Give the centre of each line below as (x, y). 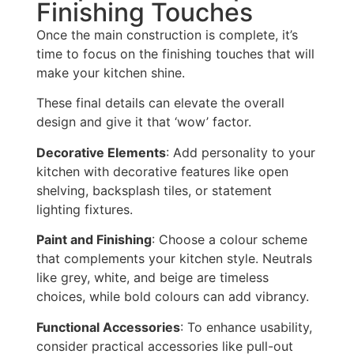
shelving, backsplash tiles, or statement (154, 190)
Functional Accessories (108, 327)
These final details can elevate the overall (160, 103)
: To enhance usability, (246, 327)
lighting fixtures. (85, 209)
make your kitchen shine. (111, 73)
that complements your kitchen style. (149, 259)
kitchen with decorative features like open (162, 171)
